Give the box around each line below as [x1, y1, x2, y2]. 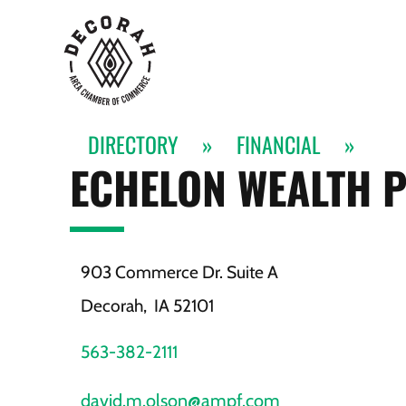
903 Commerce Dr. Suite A [81, 261, 279, 284]
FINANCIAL [237, 128, 322, 161]
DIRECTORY [88, 128, 179, 161]
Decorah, [81, 295, 151, 317]
